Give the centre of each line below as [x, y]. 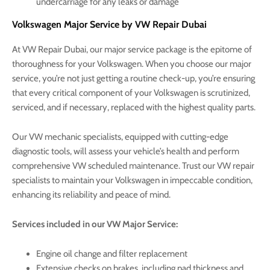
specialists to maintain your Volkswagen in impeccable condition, [132, 180]
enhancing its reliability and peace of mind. [91, 194]
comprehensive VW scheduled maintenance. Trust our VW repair [133, 165]
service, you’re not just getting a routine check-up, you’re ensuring [133, 78]
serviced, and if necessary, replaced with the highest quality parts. [134, 107]
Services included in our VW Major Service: [95, 224]
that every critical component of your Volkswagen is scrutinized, [131, 93]
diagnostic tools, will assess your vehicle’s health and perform [126, 151]
